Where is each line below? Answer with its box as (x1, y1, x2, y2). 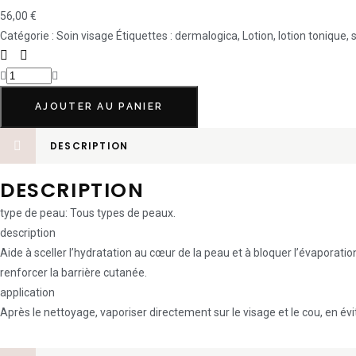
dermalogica (175, 29, 238, 42)
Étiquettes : (116, 29, 175, 42)
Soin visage (56, 29, 114, 42)
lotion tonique (278, 29, 346, 42)
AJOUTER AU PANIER (35, 101, 164, 112)
